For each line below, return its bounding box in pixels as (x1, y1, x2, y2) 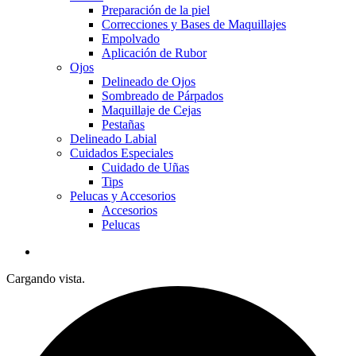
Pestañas (102, 118, 145, 131)
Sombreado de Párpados (102, 89, 223, 103)
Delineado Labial (70, 132, 157, 145)
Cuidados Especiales (70, 146, 173, 160)
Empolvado (102, 32, 160, 45)
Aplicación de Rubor (102, 46, 207, 60)
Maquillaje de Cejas (102, 103, 201, 117)
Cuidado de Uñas (102, 161, 189, 174)
